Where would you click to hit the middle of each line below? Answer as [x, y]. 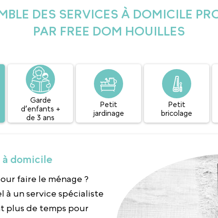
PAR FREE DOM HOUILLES [109, 31]
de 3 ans [40, 117]
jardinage [109, 113]
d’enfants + [40, 109]
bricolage [177, 113]
